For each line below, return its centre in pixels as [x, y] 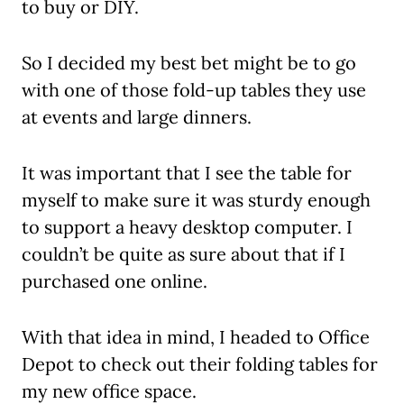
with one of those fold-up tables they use [194, 90]
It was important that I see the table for [187, 173]
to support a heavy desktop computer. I [187, 227]
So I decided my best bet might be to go [189, 63]
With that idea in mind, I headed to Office [196, 337]
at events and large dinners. [137, 117]
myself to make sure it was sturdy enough [196, 200]
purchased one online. [115, 281]
